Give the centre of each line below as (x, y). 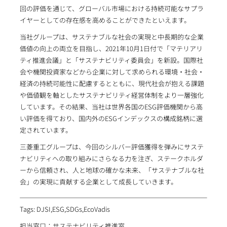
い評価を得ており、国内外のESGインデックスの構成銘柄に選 (111, 119)
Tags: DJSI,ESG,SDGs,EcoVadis (65, 209)
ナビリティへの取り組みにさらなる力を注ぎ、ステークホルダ (111, 159)
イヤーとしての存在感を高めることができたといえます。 (105, 20)
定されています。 (46, 130)
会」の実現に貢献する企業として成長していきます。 (98, 182)
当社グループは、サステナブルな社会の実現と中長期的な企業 (111, 37)
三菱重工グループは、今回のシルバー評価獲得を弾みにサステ (111, 147)
